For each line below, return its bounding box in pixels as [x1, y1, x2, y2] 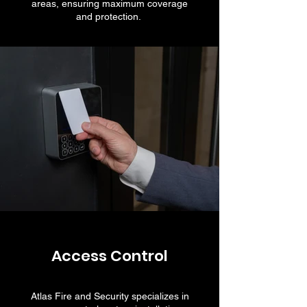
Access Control [51, 245, 168, 267]
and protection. [75, 11, 144, 22]
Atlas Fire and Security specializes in [30, 291, 189, 302]
